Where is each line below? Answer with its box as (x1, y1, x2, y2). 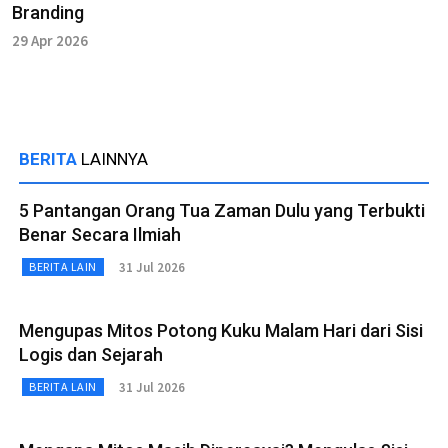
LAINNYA (81, 149, 148, 170)
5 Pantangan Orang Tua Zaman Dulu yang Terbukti (19, 200, 425, 222)
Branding (12, 2, 84, 24)
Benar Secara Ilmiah (19, 224, 181, 246)
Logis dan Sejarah (19, 344, 163, 366)
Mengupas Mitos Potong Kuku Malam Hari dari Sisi (19, 320, 423, 342)
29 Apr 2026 (12, 31, 88, 51)
